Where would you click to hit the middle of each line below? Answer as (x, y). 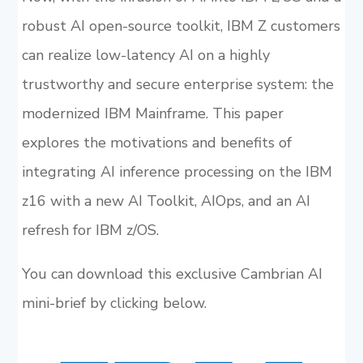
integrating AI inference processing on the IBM (177, 171)
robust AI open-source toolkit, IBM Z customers (181, 26)
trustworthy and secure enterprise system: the (177, 84)
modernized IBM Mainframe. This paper (152, 113)
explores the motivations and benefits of (156, 142)
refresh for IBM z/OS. (90, 230)
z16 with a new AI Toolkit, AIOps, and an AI (166, 201)
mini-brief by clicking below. (114, 303)
